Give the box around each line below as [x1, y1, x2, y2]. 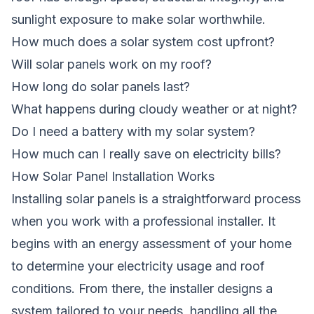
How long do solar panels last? [11, 78, 190, 94]
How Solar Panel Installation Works [11, 168, 214, 184]
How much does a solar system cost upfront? [11, 34, 275, 49]
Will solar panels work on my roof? [11, 56, 212, 71]
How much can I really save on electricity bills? [11, 146, 281, 161]
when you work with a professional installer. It [11, 213, 275, 228]
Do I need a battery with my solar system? [11, 123, 255, 139]
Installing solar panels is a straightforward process [11, 191, 301, 206]
